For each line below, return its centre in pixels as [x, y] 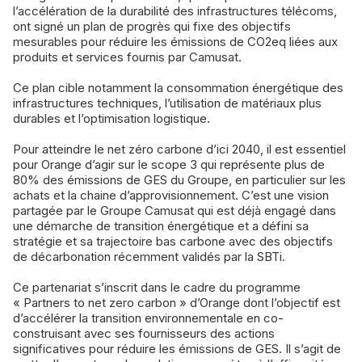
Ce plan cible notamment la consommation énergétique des [178, 88]
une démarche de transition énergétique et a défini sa [161, 226]
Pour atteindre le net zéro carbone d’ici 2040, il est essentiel [179, 149]
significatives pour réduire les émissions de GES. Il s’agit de [177, 349]
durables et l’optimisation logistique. [112, 119]
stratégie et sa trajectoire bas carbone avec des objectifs [173, 242]
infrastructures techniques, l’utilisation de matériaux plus [167, 103]
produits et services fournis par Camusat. [127, 57]
